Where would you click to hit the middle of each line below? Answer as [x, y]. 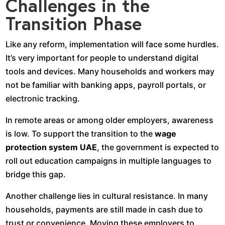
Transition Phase [74, 23]
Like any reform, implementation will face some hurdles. [113, 44]
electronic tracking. [43, 98]
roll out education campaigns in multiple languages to [109, 160]
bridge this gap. [36, 174]
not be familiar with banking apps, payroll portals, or [106, 85]
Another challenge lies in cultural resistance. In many [107, 196]
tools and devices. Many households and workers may [110, 71]
